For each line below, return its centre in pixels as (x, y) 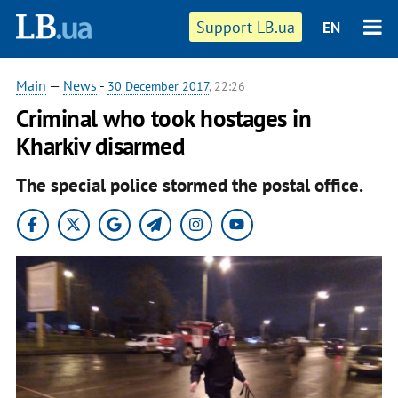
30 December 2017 (158, 86)
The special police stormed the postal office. (189, 185)
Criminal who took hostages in (163, 118)
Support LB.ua (246, 27)
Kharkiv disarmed (100, 146)
